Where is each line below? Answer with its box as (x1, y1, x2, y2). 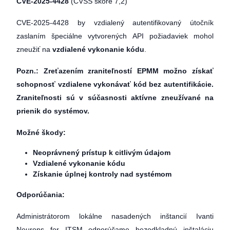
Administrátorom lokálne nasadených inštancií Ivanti (16, 212, 214, 220)
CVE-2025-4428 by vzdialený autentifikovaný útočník (16, 18, 214, 27)
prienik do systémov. (16, 107, 89, 115)
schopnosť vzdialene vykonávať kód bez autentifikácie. (16, 80, 214, 88)
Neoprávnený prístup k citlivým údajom (33, 148, 170, 157)
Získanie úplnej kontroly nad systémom (33, 170, 171, 178)
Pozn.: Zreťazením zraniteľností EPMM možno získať (16, 67, 214, 75)
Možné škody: (16, 128, 66, 137)
